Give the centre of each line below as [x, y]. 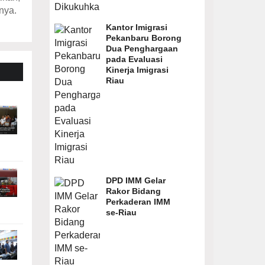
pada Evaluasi [134, 59]
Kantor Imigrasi [136, 27]
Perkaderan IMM [138, 202]
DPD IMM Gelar [135, 180]
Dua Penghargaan [142, 49]
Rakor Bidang [133, 191]
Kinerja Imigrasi [137, 70]
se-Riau [121, 212]
